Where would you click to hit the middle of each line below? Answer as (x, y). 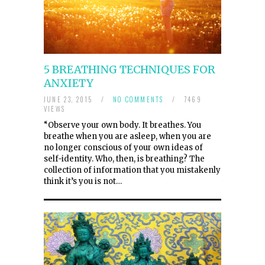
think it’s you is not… (83, 181)
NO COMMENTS (138, 99)
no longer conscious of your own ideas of (123, 147)
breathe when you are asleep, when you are (127, 136)
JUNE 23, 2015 (70, 99)
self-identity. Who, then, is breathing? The (124, 159)
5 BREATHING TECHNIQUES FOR (130, 69)
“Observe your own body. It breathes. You (122, 125)
